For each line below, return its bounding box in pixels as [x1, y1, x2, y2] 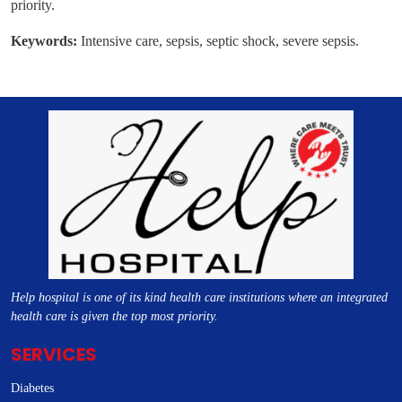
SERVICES [11, 342, 97, 368]
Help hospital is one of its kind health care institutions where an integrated [11, 291, 388, 305]
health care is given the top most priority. [11, 310, 218, 324]
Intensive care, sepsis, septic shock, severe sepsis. [77, 33, 359, 48]
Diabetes [11, 381, 54, 396]
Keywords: [11, 33, 77, 48]
